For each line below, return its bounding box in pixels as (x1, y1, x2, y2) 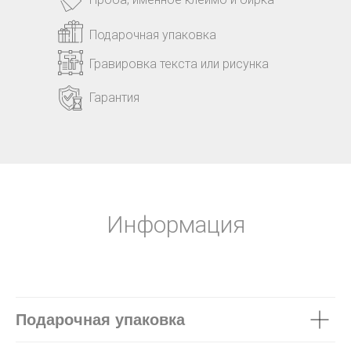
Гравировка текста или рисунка (89, 56, 269, 72)
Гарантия (89, 90, 139, 106)
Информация (106, 211, 245, 239)
